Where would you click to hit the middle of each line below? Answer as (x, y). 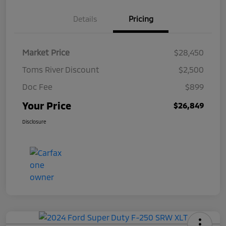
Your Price (47, 106)
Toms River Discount (61, 70)
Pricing (141, 19)
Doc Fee (37, 87)
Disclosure (34, 122)
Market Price (46, 52)
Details (85, 19)
